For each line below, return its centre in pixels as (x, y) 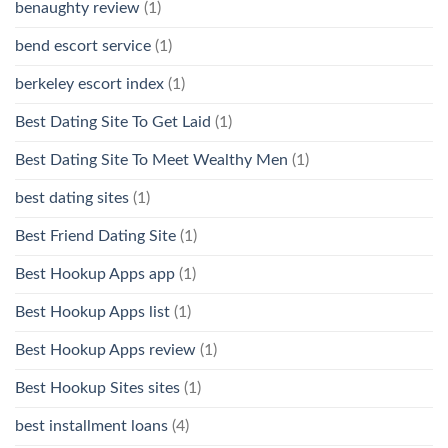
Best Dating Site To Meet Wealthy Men (151, 159)
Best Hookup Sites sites (97, 387)
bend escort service (83, 45)
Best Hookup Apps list (92, 311)
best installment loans (91, 425)
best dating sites (72, 197)
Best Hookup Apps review (105, 349)
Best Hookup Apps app (95, 273)
